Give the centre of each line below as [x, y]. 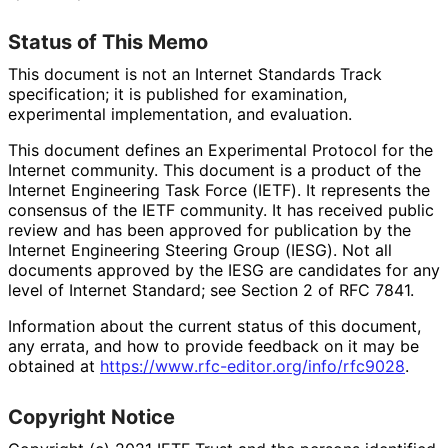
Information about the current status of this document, [214, 325]
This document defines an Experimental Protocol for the [220, 149]
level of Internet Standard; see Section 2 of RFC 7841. [210, 289]
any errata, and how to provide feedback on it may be [213, 345]
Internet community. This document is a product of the [214, 169]
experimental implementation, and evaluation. [179, 113]
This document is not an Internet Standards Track [195, 73]
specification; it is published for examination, [177, 93]
